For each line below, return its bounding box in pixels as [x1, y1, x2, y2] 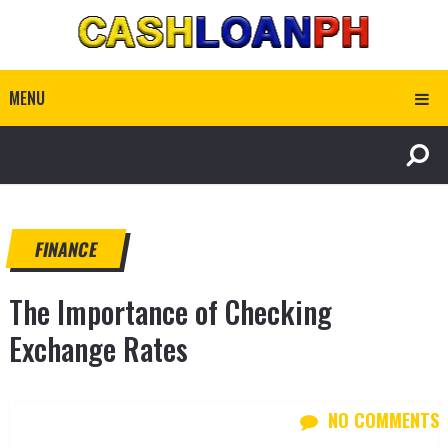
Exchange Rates [8, 326, 188, 371]
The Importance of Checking [8, 289, 332, 334]
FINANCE [32, 236, 100, 262]
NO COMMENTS [328, 407, 440, 433]
